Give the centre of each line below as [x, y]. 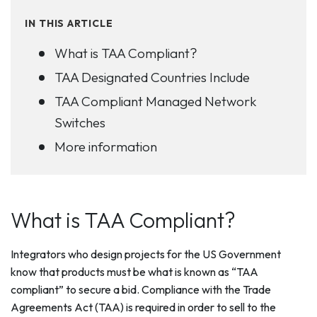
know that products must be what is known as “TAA [134, 272]
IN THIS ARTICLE [69, 23]
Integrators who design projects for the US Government [146, 254]
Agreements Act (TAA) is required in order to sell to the [143, 307]
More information [106, 146]
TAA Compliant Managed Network [156, 101]
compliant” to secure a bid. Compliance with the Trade [141, 289]
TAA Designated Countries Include [152, 77]
